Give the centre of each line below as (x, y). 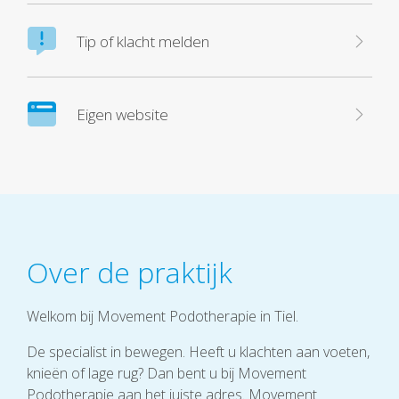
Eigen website (122, 114)
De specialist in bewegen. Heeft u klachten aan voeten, (198, 352)
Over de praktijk (130, 272)
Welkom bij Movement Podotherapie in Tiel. (164, 316)
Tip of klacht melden (143, 41)
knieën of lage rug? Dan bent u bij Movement (167, 373)
